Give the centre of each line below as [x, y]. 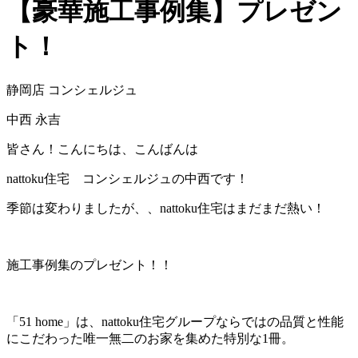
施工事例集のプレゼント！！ [89, 265]
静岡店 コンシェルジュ [72, 89]
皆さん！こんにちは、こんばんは [102, 149]
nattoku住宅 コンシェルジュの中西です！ [127, 178]
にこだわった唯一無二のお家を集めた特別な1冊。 [150, 338]
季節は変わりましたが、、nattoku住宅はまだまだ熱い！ [166, 208]
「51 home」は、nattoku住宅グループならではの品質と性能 [175, 321]
